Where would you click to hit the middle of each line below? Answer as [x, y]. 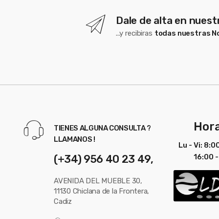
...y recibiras [135, 33]
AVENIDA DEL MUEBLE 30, [98, 181]
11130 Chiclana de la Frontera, [102, 191]
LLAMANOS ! [75, 139]
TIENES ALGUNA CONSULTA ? [102, 128]
